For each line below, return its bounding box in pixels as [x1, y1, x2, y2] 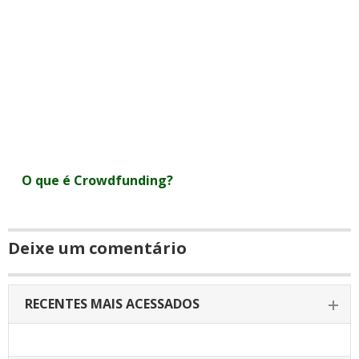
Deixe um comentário [8, 237, 187, 259]
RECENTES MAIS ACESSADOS [25, 295, 200, 313]
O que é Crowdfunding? [22, 171, 174, 189]
